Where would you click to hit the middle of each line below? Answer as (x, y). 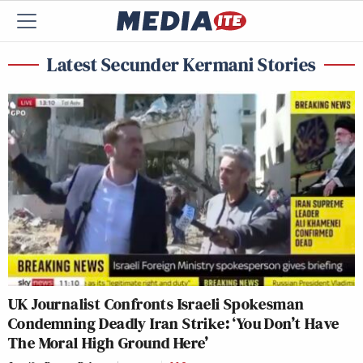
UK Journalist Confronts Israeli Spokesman (156, 303)
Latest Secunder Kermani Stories (181, 64)
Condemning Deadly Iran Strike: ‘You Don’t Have (174, 323)
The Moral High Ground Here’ (109, 342)
